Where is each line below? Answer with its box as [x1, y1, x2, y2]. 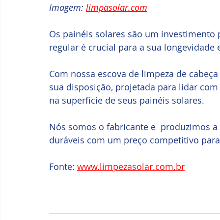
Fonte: [49, 161, 77, 172]
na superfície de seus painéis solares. [49, 94, 204, 106]
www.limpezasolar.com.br [77, 161, 185, 172]
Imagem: [49, 1, 86, 13]
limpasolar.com [86, 1, 147, 13]
